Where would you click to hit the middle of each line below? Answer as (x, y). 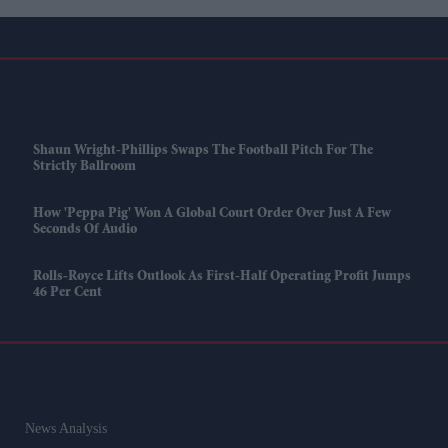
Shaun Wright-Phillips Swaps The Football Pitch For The (202, 151)
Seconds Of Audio (84, 230)
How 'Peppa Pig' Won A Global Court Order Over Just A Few (211, 214)
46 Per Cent (67, 293)
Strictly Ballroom (84, 167)
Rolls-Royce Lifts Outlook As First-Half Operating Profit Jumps (221, 277)
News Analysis (65, 429)
